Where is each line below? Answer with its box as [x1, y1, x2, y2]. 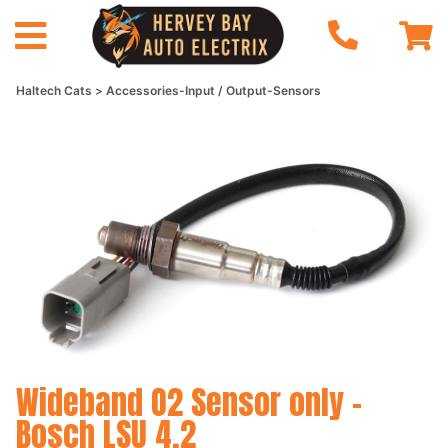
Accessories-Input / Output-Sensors [106, 83, 321, 98]
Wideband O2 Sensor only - [16, 377, 362, 427]
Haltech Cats [16, 83, 95, 98]
